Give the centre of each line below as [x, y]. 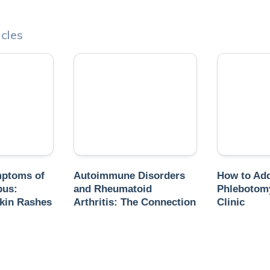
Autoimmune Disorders [129, 176]
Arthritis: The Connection [135, 202]
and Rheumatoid [113, 189]
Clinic [231, 202]
